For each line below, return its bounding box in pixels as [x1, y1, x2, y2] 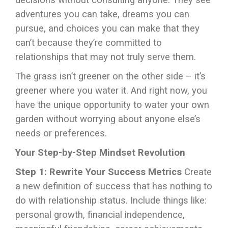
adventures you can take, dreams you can [15, 9, 189, 20]
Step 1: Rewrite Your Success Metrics [15, 166, 182, 178]
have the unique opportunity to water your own [15, 99, 209, 110]
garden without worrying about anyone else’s [15, 113, 201, 125]
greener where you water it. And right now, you [15, 85, 207, 96]
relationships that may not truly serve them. [15, 51, 196, 63]
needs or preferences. [15, 128, 107, 139]
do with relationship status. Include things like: [15, 195, 207, 206]
